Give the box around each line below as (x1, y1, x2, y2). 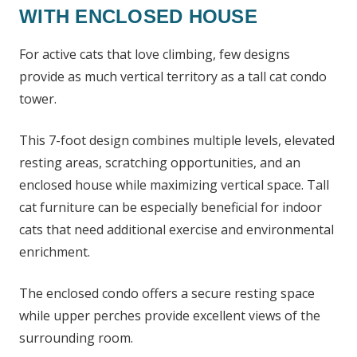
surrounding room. (19, 329, 133, 347)
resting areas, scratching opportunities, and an (19, 154, 300, 171)
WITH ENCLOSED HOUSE (19, 6, 257, 27)
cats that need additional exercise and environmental (19, 221, 334, 238)
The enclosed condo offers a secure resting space (19, 284, 315, 302)
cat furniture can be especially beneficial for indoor (19, 198, 322, 216)
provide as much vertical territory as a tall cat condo (19, 68, 327, 85)
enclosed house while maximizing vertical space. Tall (19, 176, 329, 194)
